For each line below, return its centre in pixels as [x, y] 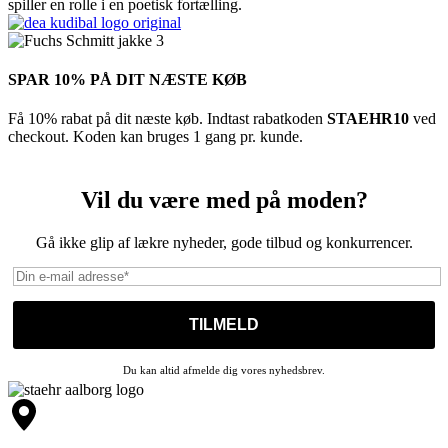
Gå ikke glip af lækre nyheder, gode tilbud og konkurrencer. [224, 243]
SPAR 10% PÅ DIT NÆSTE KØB [127, 80]
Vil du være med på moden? [224, 200]
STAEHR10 [370, 119]
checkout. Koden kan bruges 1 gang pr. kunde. [155, 137]
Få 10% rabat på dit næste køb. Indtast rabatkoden [167, 119]
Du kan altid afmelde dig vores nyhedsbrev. [224, 370]
